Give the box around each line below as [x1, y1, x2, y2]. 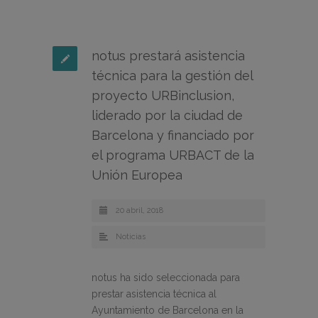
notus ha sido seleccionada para [92, 272, 240, 284]
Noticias [116, 232, 146, 242]
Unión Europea [92, 168, 182, 183]
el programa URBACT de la [92, 148, 254, 163]
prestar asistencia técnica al [92, 288, 216, 300]
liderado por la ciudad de [92, 108, 243, 124]
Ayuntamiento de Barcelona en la [92, 305, 243, 317]
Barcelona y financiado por [92, 128, 254, 143]
